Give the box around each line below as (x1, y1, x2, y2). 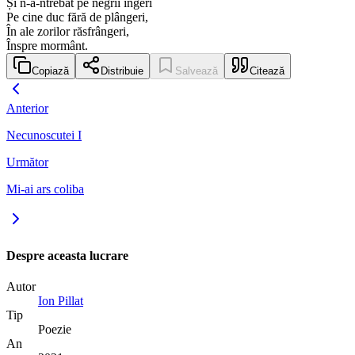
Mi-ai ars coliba (6, 182, 84, 197)
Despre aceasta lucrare (6, 248, 128, 262)
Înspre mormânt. (6, 39, 88, 53)
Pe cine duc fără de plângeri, (6, 10, 148, 25)
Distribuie (101, 65, 143, 78)
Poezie (38, 322, 71, 336)
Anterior (6, 101, 48, 116)
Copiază (32, 65, 69, 78)
